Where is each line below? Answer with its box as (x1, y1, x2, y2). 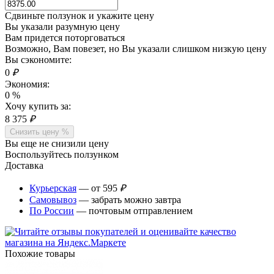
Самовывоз (29, 194, 76, 205)
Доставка (5, 160, 43, 171)
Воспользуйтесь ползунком (5, 149, 119, 160)
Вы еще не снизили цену (5, 138, 109, 149)
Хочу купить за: (5, 100, 71, 111)
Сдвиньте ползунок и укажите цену (5, 10, 154, 21)
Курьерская (29, 182, 76, 193)
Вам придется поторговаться (5, 32, 125, 43)
